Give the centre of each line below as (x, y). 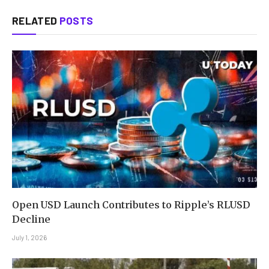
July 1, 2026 (29, 238)
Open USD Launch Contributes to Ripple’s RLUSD (131, 205)
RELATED (36, 20)
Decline (31, 219)
